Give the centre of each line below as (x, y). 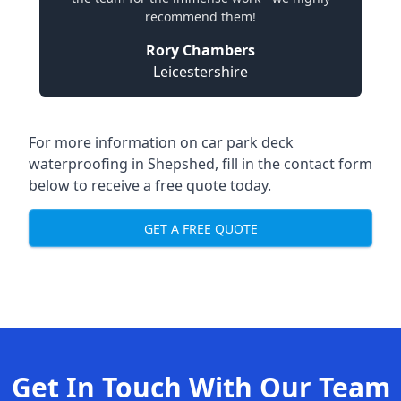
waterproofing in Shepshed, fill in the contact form (200, 164)
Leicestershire (200, 72)
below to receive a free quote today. (150, 185)
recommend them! (200, 17)
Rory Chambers (200, 50)
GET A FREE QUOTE (200, 228)
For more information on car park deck (161, 142)
